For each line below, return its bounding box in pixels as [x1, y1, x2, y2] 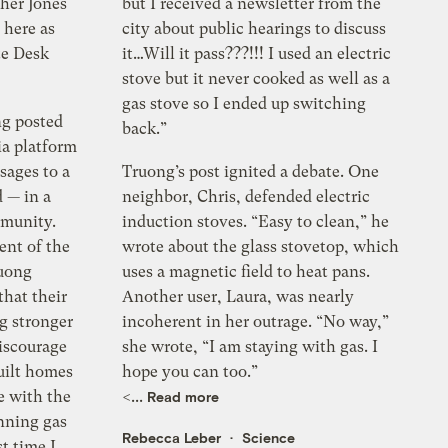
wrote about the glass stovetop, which [122, 237, 400, 257]
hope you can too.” [122, 362, 259, 382]
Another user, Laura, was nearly [122, 287, 355, 307]
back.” [122, 119, 168, 139]
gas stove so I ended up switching [122, 94, 367, 114]
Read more [147, 388, 220, 406]
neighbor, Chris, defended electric [122, 187, 371, 207]
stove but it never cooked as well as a [122, 69, 391, 89]
